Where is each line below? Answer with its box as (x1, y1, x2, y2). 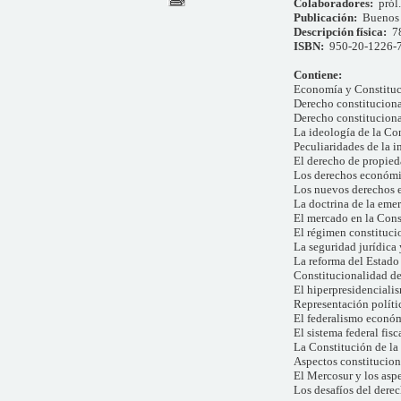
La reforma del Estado (293, 254, 399, 269)
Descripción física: (293, 25, 392, 39)
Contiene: (293, 68, 342, 82)
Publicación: (293, 11, 363, 25)
